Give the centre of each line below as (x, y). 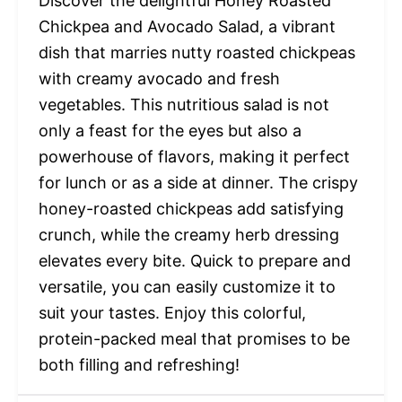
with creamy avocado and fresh (159, 78)
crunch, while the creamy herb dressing (188, 234)
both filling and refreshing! (139, 364)
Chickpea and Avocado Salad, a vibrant (187, 26)
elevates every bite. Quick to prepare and (194, 260)
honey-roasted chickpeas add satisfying (191, 208)
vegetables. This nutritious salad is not (184, 104)
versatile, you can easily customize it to (187, 286)
